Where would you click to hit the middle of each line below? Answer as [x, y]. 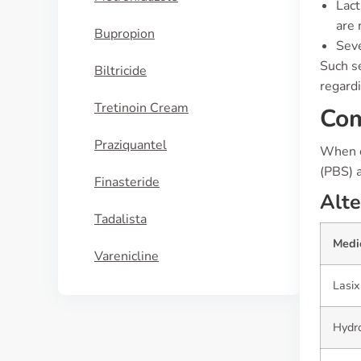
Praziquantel [131, 145]
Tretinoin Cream [141, 108]
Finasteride [127, 182]
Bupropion [124, 34]
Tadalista [120, 219]
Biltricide [120, 71]
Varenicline [127, 256]
